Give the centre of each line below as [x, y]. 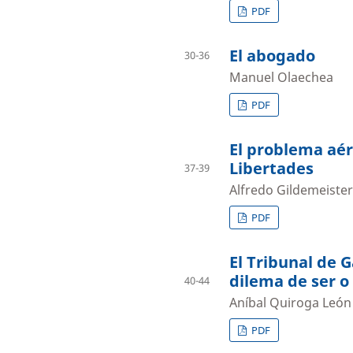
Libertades [271, 168]
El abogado [272, 55]
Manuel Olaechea [281, 77]
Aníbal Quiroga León [290, 302]
